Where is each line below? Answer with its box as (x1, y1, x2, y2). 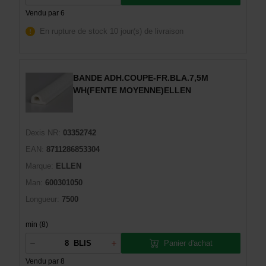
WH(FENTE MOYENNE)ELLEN (73, 85, 191, 95)
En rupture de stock (40, 27, 107, 36)
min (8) (26, 220, 48, 229)
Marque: (26, 161, 53, 170)
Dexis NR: (26, 128, 61, 137)
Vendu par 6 (26, 9, 65, 17)
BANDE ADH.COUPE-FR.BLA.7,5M (73, 73, 208, 83)
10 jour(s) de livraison (110, 27, 183, 36)
